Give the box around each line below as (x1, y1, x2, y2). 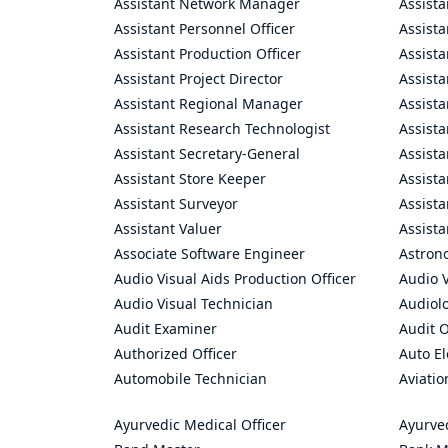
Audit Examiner (114, 319, 217, 338)
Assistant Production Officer (114, 44, 301, 63)
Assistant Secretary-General (114, 144, 300, 163)
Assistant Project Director (114, 69, 283, 88)
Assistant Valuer (114, 219, 222, 238)
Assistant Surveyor (114, 194, 238, 213)
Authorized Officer (114, 344, 237, 363)
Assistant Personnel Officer (114, 19, 295, 38)
